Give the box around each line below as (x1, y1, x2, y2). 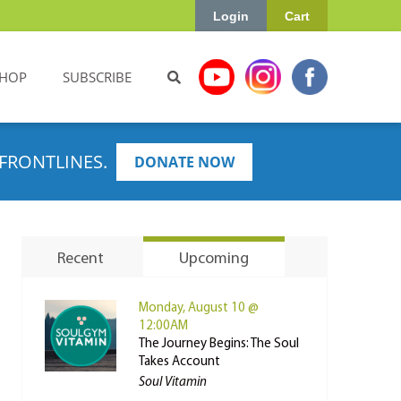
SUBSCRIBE (63, 68, 132, 86)
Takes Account (138, 355, 220, 369)
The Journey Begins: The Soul (138, 337, 299, 351)
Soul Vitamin (138, 376, 207, 389)
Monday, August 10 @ (138, 302, 259, 315)
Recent (56, 251, 104, 268)
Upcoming (178, 251, 249, 268)
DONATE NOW (134, 151, 235, 172)
